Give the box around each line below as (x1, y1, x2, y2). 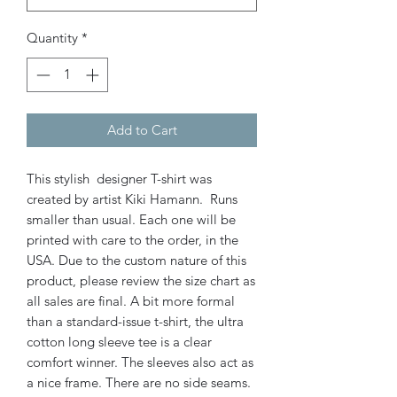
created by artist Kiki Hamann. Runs (27, 190, 237, 207)
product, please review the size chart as (27, 271, 255, 289)
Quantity (27, 29, 78, 46)
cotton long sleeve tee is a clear (27, 332, 212, 350)
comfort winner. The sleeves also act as (27, 353, 253, 370)
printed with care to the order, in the (27, 230, 238, 248)
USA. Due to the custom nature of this (27, 251, 246, 269)
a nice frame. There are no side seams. (27, 373, 251, 391)
